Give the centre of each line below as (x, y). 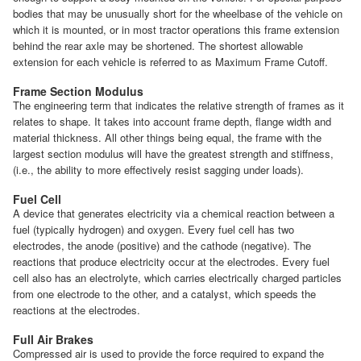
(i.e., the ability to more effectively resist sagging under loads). (158, 170)
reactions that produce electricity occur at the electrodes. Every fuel (171, 262)
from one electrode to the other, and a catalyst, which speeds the (164, 294)
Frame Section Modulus (78, 91)
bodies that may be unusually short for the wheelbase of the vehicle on (178, 14)
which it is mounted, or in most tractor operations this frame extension (176, 30)
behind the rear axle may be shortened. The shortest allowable (158, 46)
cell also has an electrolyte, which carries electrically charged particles (177, 278)
